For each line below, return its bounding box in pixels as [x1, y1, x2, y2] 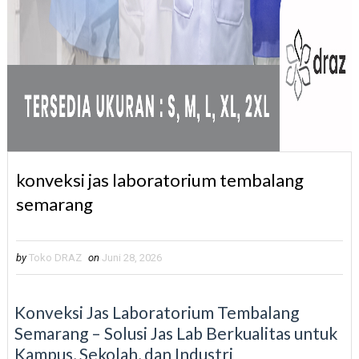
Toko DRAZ [28, 252, 82, 264]
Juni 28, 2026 [101, 252, 162, 264]
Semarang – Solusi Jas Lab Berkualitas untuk [14, 323, 337, 343]
